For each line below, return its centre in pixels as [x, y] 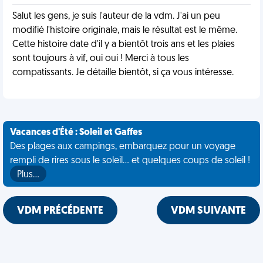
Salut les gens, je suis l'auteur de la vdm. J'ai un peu [116, 16]
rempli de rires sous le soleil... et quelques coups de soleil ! [130, 161]
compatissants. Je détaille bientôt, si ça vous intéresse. [123, 73]
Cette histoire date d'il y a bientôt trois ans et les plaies [124, 45]
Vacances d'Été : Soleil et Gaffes [76, 133]
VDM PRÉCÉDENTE [60, 211]
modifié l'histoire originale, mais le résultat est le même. [125, 31]
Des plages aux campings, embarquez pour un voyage [123, 147]
